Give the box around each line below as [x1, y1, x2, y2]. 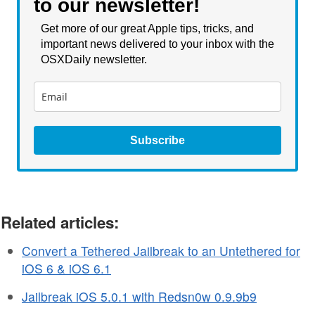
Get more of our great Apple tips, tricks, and [41, 22, 254, 34]
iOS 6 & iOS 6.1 [22, 259, 111, 277]
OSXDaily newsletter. [41, 53, 150, 65]
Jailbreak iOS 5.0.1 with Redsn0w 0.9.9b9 [22, 288, 257, 305]
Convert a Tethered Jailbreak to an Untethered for [22, 242, 300, 259]
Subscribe [130, 134, 185, 146]
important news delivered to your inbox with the [41, 38, 274, 50]
